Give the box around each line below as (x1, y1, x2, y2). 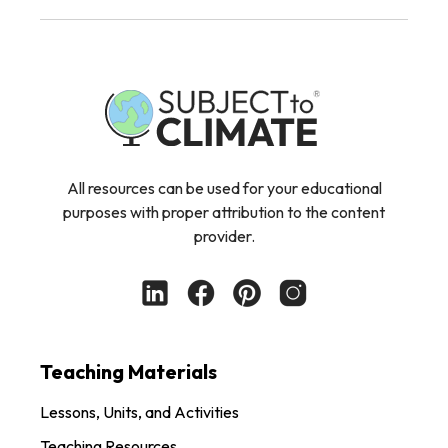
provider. (193, 225, 255, 246)
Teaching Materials (40, 358, 217, 384)
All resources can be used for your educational (66, 177, 382, 198)
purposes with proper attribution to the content (63, 201, 385, 222)
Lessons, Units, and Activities (40, 401, 239, 422)
